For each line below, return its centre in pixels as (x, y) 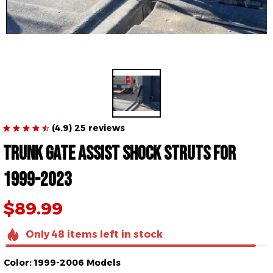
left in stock (130, 234)
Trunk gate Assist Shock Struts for (119, 154)
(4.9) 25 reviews (88, 128)
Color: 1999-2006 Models (62, 263)
